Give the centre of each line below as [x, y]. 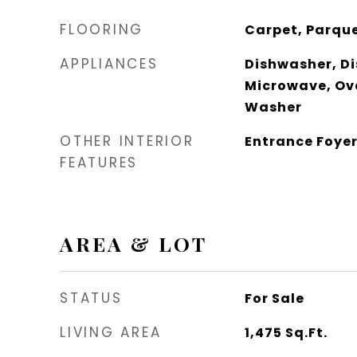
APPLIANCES [109, 64]
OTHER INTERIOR [127, 141]
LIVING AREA [111, 332]
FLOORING [102, 29]
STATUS [91, 298]
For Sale [274, 298]
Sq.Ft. [306, 333]
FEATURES [99, 163]
